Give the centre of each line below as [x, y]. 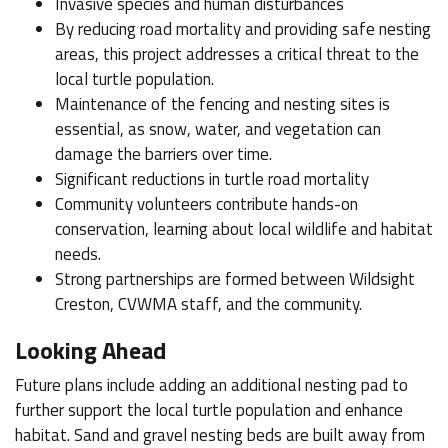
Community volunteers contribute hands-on [206, 203]
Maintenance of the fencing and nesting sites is [222, 103]
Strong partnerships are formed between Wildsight [235, 278]
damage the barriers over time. [163, 153]
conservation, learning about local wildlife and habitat [244, 228]
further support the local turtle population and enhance [209, 409]
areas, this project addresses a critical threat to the [237, 53]
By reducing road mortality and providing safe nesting [243, 28]
